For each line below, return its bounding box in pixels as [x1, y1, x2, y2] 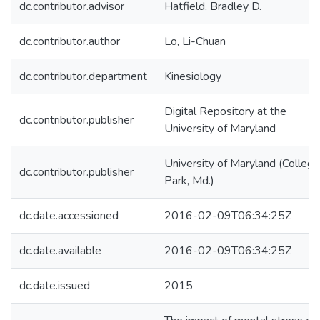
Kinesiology [164, 69, 221, 84]
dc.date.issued [19, 278, 90, 294]
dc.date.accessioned [19, 208, 119, 224]
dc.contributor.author [19, 34, 120, 49]
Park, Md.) [164, 173, 214, 189]
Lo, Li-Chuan [164, 34, 226, 49]
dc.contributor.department [19, 69, 147, 84]
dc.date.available [19, 243, 101, 259]
